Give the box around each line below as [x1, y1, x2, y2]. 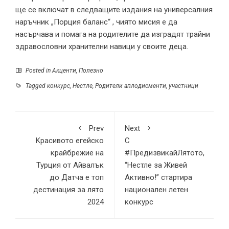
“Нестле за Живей [125, 160, 187, 170]
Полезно [79, 66, 103, 74]
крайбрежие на [51, 148, 104, 157]
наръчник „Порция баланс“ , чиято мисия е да [15, 17, 177, 27]
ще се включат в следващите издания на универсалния [15, 5, 213, 14]
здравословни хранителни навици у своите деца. [15, 41, 188, 51]
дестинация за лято [33, 185, 104, 194]
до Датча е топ [50, 172, 104, 182]
